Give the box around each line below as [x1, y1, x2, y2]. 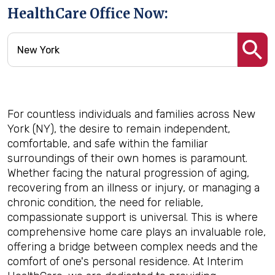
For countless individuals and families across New [7, 107, 255, 121]
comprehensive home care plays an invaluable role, [7, 225, 266, 239]
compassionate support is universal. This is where [7, 211, 258, 224]
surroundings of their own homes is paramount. [7, 152, 247, 165]
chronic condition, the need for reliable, [7, 196, 203, 209]
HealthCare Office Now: [7, 5, 168, 22]
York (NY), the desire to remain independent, [7, 122, 230, 136]
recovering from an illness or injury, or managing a [7, 181, 260, 195]
